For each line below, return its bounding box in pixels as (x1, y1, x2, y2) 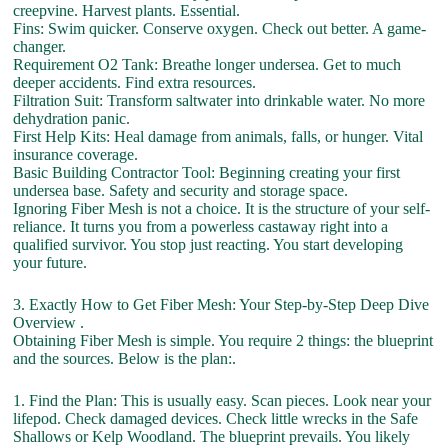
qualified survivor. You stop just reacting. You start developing (13, 236, 404, 253)
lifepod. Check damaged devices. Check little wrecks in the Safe (13, 410, 419, 427)
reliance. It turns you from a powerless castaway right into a (13, 218, 389, 235)
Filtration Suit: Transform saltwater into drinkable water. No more (13, 92, 426, 109)
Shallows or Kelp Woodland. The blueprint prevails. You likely (13, 428, 411, 445)
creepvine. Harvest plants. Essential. (13, 2, 241, 19)
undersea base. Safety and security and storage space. (13, 182, 349, 199)
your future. (13, 254, 88, 271)
